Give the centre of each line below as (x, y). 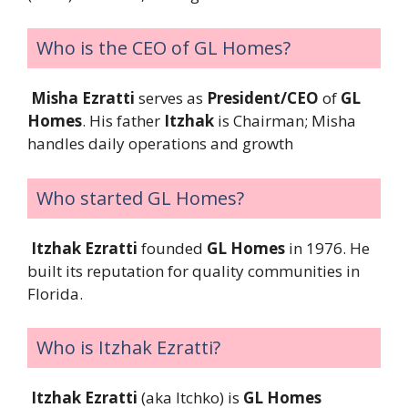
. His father (123, 121)
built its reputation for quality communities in (194, 270)
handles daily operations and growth (160, 144)
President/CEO (263, 98)
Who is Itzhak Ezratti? (128, 348)
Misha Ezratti (83, 98)
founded (172, 248)
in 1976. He (327, 248)
